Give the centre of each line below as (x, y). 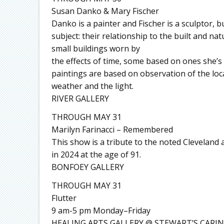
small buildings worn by (95, 48)
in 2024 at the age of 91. (96, 154)
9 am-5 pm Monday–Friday (101, 210)
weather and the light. (92, 86)
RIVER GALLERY (80, 98)
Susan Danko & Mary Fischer (105, 11)
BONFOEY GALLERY (87, 167)
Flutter (64, 198)
